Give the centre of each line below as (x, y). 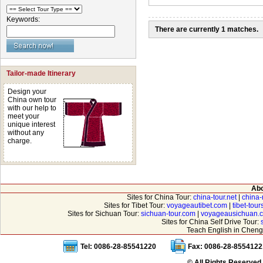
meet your (23, 116)
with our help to (32, 108)
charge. (20, 141)
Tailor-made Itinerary (41, 73)
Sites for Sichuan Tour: (104, 214)
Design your (27, 92)
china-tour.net (215, 197)
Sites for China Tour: (160, 197)
